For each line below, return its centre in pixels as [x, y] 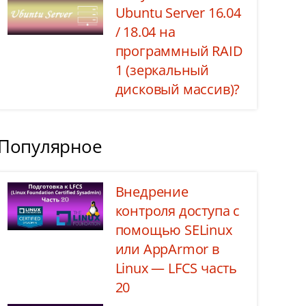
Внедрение [152, 192]
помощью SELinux [173, 230]
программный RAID [179, 51]
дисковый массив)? [178, 89]
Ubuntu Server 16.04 [178, 13]
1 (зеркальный [162, 70]
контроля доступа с [177, 211]
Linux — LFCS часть [176, 268]
